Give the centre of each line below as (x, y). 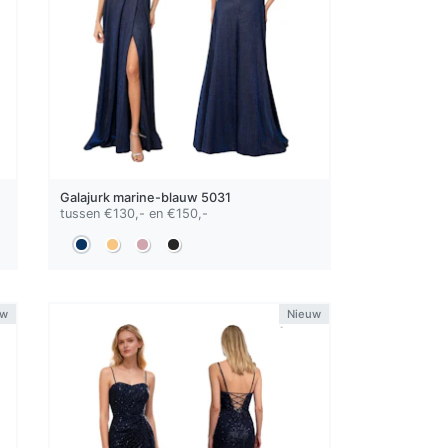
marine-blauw (156, 197)
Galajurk (87, 197)
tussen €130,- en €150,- (134, 213)
